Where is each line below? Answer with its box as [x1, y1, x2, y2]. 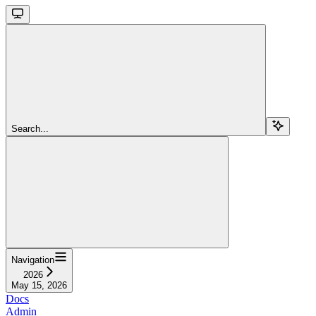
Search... [11, 123, 49, 134]
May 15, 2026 [11, 279, 67, 291]
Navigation [11, 254, 54, 265]
